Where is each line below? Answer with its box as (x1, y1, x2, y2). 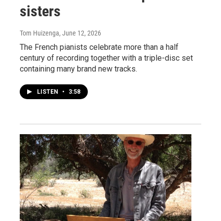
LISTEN (37, 88, 60, 95)
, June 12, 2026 (59, 29, 101, 37)
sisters (20, 2, 61, 20)
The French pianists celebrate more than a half (20, 42, 179, 52)
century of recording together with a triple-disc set (20, 53, 193, 63)
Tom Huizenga (20, 29, 59, 37)
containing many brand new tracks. (20, 64, 137, 74)
